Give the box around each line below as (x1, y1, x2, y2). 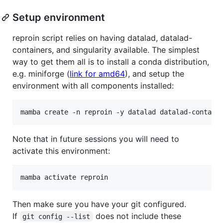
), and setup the (125, 68, 184, 79)
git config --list (22, 212, 91, 221)
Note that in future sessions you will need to (12, 133, 179, 144)
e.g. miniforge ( (12, 68, 70, 79)
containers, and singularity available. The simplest (12, 44, 200, 55)
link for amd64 (70, 68, 125, 79)
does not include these (93, 211, 184, 221)
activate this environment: (12, 145, 110, 156)
